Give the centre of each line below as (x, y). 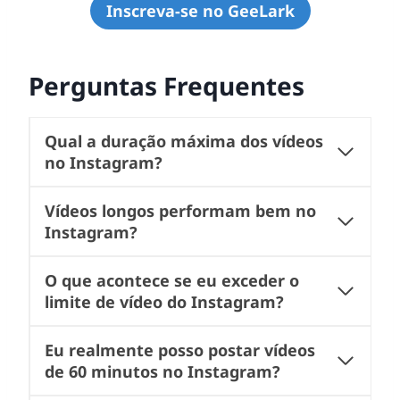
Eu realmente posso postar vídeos (180, 350)
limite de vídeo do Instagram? (164, 302)
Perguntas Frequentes (167, 86)
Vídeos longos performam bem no (180, 211)
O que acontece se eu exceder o (172, 281)
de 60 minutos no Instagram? (162, 372)
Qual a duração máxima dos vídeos (184, 142)
